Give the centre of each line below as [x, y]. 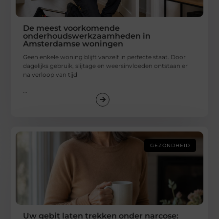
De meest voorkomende [72, 28]
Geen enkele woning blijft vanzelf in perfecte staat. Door [105, 57]
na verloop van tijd [50, 75]
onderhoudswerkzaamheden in [87, 36]
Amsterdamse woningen [73, 44]
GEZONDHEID [170, 145]
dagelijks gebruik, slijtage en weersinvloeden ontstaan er [106, 66]
